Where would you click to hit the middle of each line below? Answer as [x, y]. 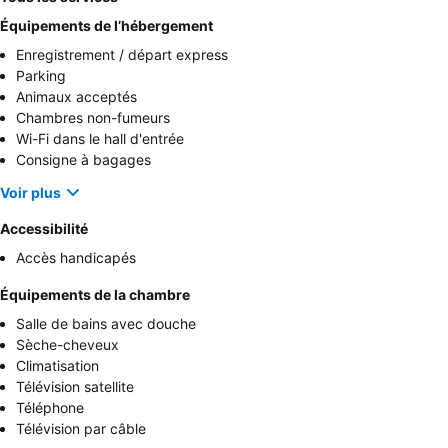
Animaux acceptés [76, 97]
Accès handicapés [76, 258]
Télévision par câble [81, 429]
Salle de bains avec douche [106, 324]
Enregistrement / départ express [122, 55]
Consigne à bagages [83, 160]
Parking [41, 76]
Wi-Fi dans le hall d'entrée [100, 139]
